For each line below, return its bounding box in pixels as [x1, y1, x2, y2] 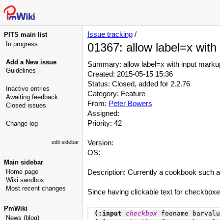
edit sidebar [52, 139, 79, 145]
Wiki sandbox [6, 176, 44, 184]
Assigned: [87, 109, 119, 117]
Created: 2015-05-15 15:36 [87, 70, 173, 78]
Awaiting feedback [6, 93, 58, 101]
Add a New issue [6, 58, 56, 66]
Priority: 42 [87, 119, 122, 127]
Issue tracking [87, 30, 133, 38]
